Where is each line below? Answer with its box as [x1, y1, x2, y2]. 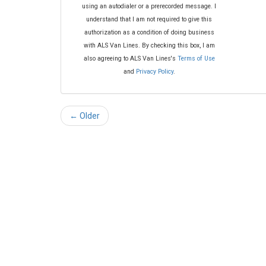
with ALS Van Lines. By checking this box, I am [83, 42, 215, 50]
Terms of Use [177, 55, 215, 63]
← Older [69, 111, 100, 121]
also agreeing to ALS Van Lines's [83, 55, 178, 63]
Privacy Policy [135, 68, 173, 76]
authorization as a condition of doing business [84, 28, 214, 37]
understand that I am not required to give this [86, 15, 213, 24]
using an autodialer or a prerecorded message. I [82, 2, 217, 11]
